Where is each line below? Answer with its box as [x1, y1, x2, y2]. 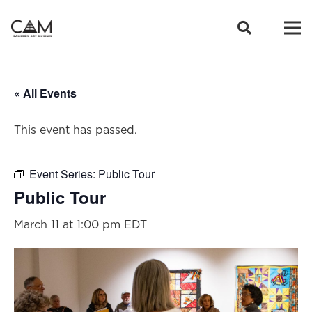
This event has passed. [14, 123, 137, 136]
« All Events [14, 85, 77, 101]
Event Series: [29, 166, 98, 182]
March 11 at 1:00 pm [14, 217, 120, 231]
